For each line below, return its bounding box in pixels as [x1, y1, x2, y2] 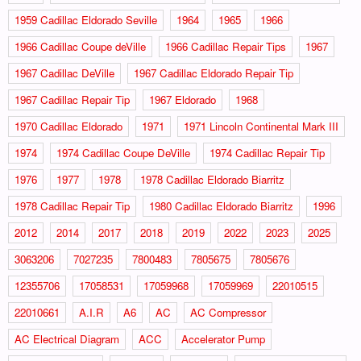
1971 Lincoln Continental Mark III [184, 118, 338, 134]
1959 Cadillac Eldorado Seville [15, 11, 157, 27]
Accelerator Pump [181, 330, 265, 346]
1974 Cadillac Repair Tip [210, 144, 325, 160]
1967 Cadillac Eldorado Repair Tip [134, 64, 293, 81]
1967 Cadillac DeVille [15, 64, 114, 81]
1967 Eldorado [149, 91, 216, 107]
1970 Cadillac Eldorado [15, 118, 122, 134]
